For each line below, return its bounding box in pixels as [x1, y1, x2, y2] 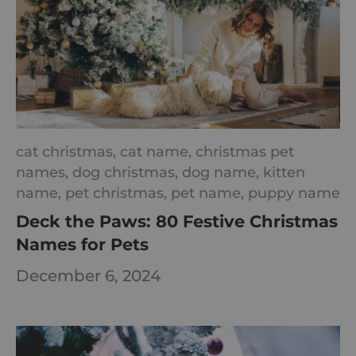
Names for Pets [16, 234, 149, 254]
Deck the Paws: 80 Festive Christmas [16, 211, 338, 231]
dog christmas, [72, 163, 182, 180]
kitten [263, 163, 305, 180]
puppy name [248, 184, 340, 201]
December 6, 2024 [16, 266, 161, 286]
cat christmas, [16, 142, 120, 160]
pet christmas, [65, 184, 171, 201]
